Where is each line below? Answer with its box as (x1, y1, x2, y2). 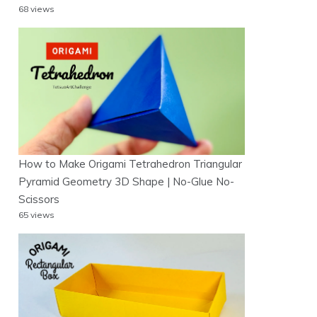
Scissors (18, 192, 59, 206)
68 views (18, 4, 54, 15)
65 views (18, 209, 54, 220)
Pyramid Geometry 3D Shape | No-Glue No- (18, 174, 234, 188)
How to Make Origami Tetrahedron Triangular (18, 156, 242, 171)
